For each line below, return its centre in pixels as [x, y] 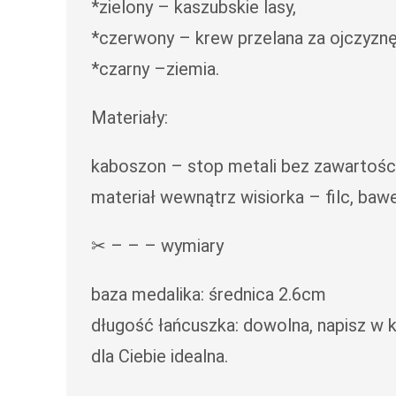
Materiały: [130, 117]
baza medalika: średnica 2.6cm [209, 294]
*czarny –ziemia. [156, 69]
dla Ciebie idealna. [160, 356]
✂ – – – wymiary [158, 245]
